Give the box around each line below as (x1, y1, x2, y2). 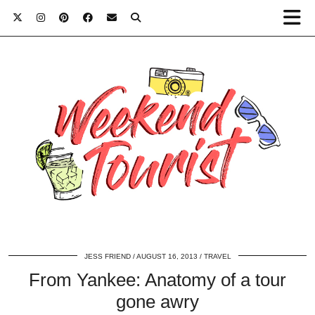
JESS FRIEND (84, 252, 131, 261)
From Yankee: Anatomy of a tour (29, 269, 286, 291)
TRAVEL (203, 252, 231, 261)
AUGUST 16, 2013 (136, 252, 198, 261)
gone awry (116, 291, 199, 313)
